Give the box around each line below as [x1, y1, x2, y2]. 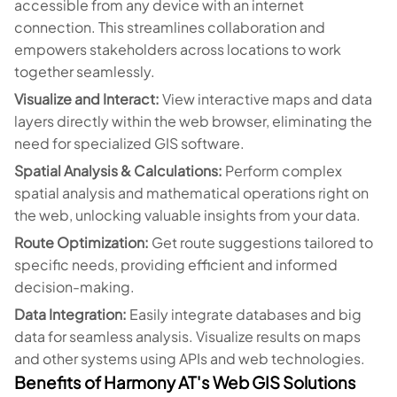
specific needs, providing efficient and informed [14, 255, 338, 274]
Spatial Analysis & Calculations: [14, 161, 222, 180]
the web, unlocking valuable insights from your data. [14, 206, 361, 224]
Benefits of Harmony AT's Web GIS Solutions [14, 372, 356, 393]
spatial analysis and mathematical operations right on [14, 183, 369, 202]
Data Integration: [14, 305, 129, 323]
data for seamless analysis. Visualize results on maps [14, 327, 361, 346]
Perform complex [222, 161, 342, 180]
